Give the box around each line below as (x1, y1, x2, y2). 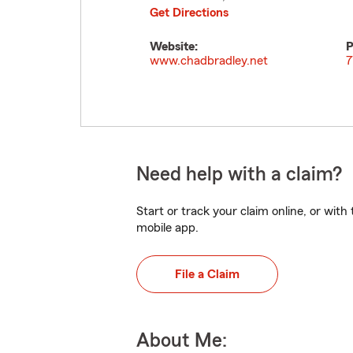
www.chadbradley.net (150, 54, 268, 67)
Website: (150, 40, 198, 53)
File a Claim (175, 268, 240, 281)
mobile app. (136, 221, 199, 234)
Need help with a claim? (136, 165, 342, 184)
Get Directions (150, 6, 229, 19)
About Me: (136, 331, 227, 351)
